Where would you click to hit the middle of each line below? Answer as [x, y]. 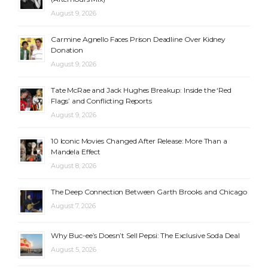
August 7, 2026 [73, 206]
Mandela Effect [76, 152]
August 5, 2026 [74, 250]
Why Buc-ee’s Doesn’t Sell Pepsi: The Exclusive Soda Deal [145, 236]
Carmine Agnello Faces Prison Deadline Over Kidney [138, 39]
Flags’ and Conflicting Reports [101, 101]
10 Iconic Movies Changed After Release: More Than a [139, 141]
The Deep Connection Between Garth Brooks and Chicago [149, 192]
